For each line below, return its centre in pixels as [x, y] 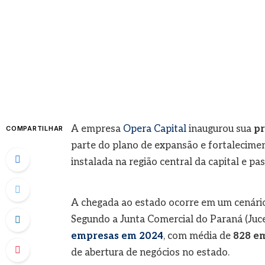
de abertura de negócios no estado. [150, 253]
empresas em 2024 [117, 236]
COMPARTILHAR [35, 128]
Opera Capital [154, 129]
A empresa [97, 129]
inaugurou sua [220, 129]
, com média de [198, 236]
